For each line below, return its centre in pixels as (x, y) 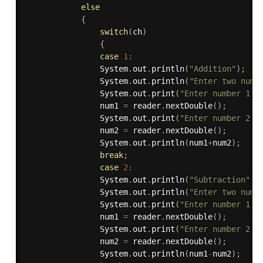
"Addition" (212, 69)
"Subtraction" (219, 180)
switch (114, 32)
